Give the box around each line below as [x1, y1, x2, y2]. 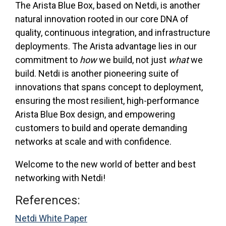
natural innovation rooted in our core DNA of [15, 13, 189, 24]
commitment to [15, 54, 80, 65]
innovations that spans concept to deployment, [15, 81, 203, 92]
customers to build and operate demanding [15, 122, 187, 133]
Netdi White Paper [15, 212, 87, 223]
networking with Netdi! [15, 172, 105, 183]
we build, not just [97, 54, 168, 65]
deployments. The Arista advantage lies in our [15, 40, 197, 51]
